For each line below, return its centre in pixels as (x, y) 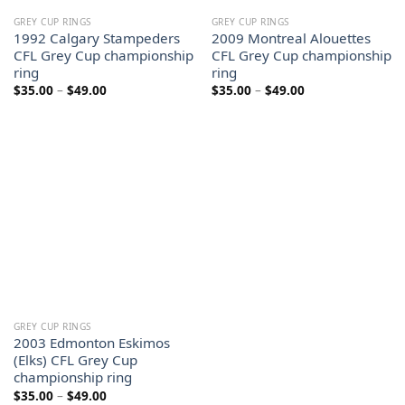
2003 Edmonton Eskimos (91, 342)
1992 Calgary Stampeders (96, 38)
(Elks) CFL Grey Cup (75, 359)
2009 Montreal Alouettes (291, 38)
